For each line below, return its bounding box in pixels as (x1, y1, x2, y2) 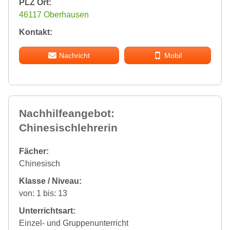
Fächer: (19, 147, 49, 156)
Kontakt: (19, 28, 52, 37)
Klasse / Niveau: (19, 177, 82, 186)
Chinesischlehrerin (19, 122, 118, 134)
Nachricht (59, 51, 90, 60)
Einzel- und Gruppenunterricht (19, 219, 128, 228)
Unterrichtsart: (19, 206, 75, 216)
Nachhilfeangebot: (19, 107, 114, 120)
